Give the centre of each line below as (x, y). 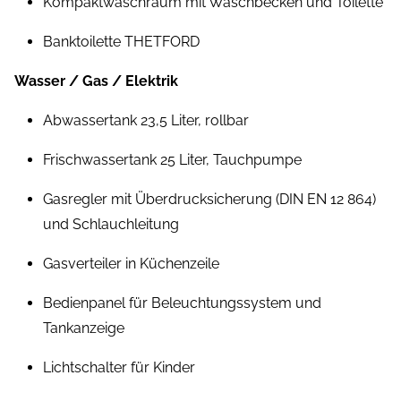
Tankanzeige (84, 328)
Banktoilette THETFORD (121, 42)
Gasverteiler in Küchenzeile (131, 264)
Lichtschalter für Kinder (119, 368)
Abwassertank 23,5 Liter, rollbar (146, 121)
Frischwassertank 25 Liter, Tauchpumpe (172, 160)
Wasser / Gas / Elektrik (96, 81)
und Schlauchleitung (111, 225)
